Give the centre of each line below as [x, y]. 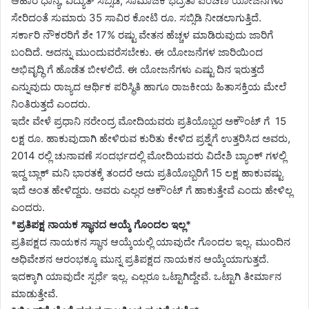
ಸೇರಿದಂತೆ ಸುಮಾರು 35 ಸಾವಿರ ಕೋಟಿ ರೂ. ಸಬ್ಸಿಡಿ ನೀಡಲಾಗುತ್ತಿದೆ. [136, 17]
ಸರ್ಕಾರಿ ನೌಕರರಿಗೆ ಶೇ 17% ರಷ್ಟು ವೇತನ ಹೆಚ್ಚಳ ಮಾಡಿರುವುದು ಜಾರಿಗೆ [142, 34]
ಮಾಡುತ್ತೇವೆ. [34, 293]
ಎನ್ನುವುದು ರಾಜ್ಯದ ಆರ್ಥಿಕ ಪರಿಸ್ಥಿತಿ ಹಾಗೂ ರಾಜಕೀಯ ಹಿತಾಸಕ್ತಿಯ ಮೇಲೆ [149, 86]
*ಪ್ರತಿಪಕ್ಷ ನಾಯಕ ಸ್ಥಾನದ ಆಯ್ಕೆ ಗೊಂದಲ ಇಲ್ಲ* [101, 224]
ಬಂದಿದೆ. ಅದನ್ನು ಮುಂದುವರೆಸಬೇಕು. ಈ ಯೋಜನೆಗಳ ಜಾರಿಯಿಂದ [137, 52]
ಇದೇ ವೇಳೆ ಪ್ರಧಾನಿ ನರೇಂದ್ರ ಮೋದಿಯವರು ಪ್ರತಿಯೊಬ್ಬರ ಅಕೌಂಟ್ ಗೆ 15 [149, 121]
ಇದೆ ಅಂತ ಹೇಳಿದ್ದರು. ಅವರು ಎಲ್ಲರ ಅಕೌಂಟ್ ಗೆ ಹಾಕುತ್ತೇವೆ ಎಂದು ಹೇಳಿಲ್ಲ [152, 190]
